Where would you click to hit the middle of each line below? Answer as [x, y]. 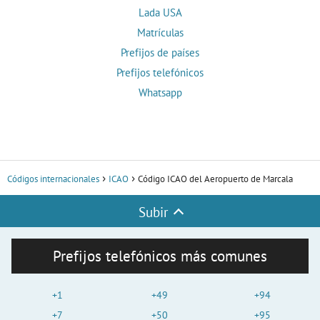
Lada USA [160, 13]
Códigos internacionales [53, 179]
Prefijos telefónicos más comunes [160, 256]
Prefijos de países [160, 53]
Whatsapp [160, 93]
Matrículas [160, 33]
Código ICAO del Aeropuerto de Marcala [215, 179]
